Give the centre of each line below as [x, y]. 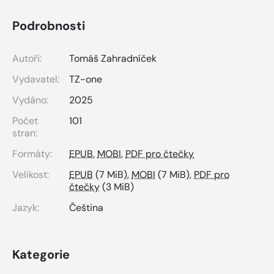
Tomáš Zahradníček [113, 58]
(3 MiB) [117, 187]
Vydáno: [30, 100]
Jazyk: [26, 207]
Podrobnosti [49, 25]
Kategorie [41, 254]
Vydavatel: [36, 79]
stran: [25, 133]
